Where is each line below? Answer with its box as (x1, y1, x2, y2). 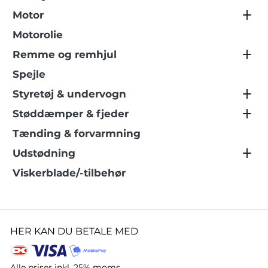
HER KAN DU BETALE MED (10, 226, 138, 237)
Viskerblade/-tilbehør (13, 167, 126, 179)
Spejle (13, 68, 45, 81)
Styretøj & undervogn (13, 88, 126, 100)
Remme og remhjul (13, 48, 117, 61)
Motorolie (13, 29, 63, 41)
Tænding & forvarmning (13, 127, 141, 140)
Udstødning (13, 147, 75, 160)
